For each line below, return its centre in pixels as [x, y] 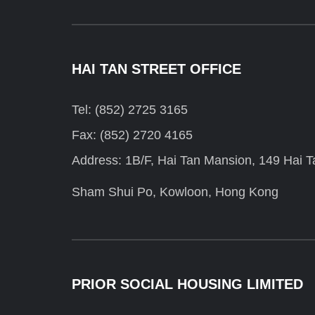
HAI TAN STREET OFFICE [156, 69]
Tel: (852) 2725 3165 [130, 110]
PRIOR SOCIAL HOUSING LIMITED [187, 284]
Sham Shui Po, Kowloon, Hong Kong [175, 192]
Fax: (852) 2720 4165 [132, 135]
